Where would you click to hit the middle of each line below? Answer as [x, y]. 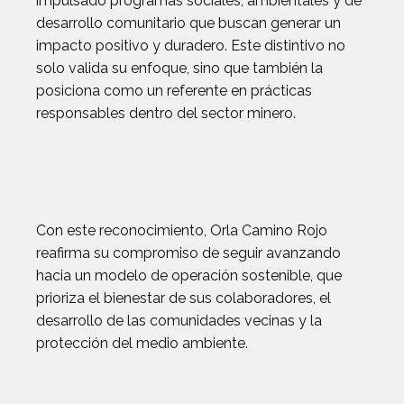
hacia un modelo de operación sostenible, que [189, 275]
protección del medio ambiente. [142, 343]
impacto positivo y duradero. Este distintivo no [191, 46]
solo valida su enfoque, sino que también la [179, 68]
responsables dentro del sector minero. [166, 113]
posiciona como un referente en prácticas [174, 91]
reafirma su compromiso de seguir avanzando [188, 253]
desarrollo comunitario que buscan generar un [188, 23]
